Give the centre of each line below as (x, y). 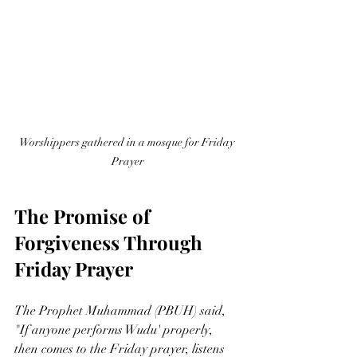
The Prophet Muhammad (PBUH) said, (122, 310)
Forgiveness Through (111, 242)
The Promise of (84, 216)
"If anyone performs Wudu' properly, (115, 330)
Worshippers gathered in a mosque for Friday (127, 142)
